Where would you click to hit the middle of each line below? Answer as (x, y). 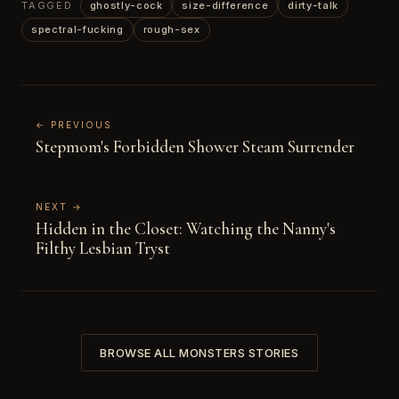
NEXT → (59, 207)
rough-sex (171, 29)
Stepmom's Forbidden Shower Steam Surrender (195, 147)
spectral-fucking (77, 29)
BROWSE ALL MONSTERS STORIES (199, 353)
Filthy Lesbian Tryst (103, 248)
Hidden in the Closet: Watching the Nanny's (186, 228)
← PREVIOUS (74, 125)
